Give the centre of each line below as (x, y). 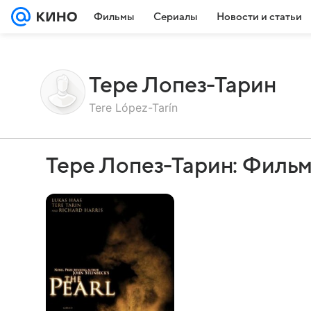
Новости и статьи (259, 17)
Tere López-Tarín (133, 107)
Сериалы (175, 17)
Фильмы (114, 17)
